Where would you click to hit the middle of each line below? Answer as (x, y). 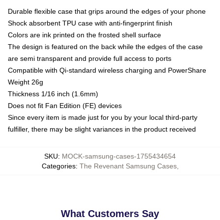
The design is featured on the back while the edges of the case (105, 47)
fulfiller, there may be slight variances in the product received (102, 129)
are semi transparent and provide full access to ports (90, 58)
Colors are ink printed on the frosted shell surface (84, 35)
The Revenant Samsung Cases (128, 166)
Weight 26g (26, 82)
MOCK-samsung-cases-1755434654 (119, 156)
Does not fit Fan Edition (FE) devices (65, 106)
